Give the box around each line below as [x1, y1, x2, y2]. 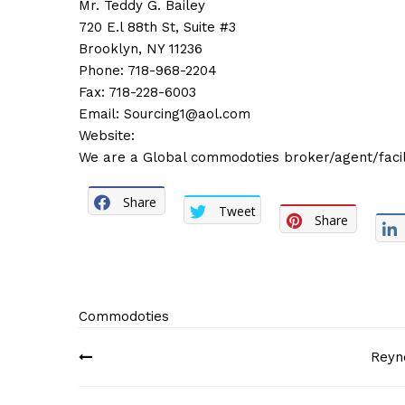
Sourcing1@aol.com [124, 106, 250, 122]
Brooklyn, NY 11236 [79, 41, 202, 57]
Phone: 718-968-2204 [79, 62, 217, 79]
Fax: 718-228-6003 [79, 84, 196, 100]
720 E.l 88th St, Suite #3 [79, 19, 236, 35]
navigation [78, 365, 214, 400]
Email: [79, 106, 124, 122]
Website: [79, 127, 135, 144]
